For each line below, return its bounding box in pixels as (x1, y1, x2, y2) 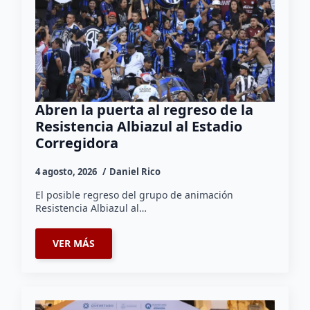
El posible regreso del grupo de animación (35, 188, 234, 202)
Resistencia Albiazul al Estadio (35, 117, 243, 136)
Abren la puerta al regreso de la (35, 100, 254, 120)
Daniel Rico (109, 165, 161, 179)
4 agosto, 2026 (35, 165, 100, 179)
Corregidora (35, 134, 119, 153)
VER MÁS (53, 237, 95, 250)
